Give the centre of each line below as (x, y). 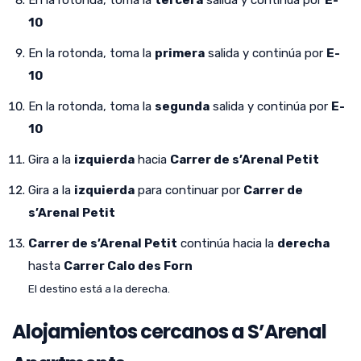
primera (180, 53)
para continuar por (189, 190)
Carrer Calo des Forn (128, 266)
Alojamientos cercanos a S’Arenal (169, 331)
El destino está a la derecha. (99, 288)
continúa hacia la (227, 243)
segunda (182, 106)
